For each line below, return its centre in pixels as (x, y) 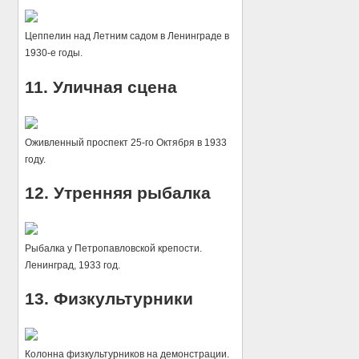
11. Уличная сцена (101, 87)
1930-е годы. (54, 53)
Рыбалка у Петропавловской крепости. (114, 248)
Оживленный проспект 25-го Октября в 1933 (126, 142)
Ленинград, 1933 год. (73, 265)
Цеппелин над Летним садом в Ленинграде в (127, 36)
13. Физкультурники (109, 298)
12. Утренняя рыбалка (118, 192)
